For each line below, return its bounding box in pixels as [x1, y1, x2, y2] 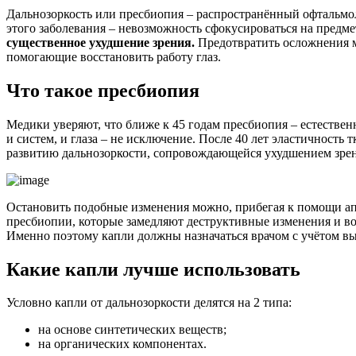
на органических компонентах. [38, 337, 207, 351]
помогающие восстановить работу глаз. [6, 49, 221, 64]
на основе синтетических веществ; [38, 323, 226, 337]
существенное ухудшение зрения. [6, 35, 195, 49]
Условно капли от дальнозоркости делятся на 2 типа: [6, 296, 292, 310]
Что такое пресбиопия [6, 79, 199, 101]
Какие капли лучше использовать [6, 258, 300, 280]
